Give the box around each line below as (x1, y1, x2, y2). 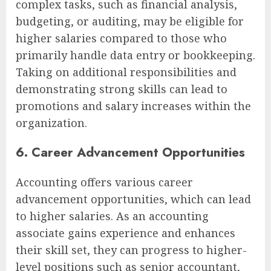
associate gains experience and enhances (16, 225, 235, 240)
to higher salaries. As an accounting (16, 208, 209, 223)
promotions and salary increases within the (16, 99, 251, 114)
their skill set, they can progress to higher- (16, 242, 247, 257)
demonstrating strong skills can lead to (16, 82, 227, 97)
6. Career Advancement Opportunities (16, 143, 245, 162)
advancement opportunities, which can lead (16, 191, 251, 206)
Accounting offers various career (16, 174, 193, 189)
